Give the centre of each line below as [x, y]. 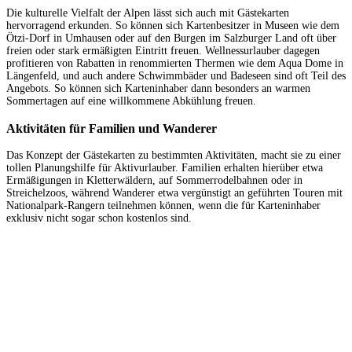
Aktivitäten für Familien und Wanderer [112, 128]
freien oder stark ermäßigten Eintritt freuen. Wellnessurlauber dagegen [163, 51]
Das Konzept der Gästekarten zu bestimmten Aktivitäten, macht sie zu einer [174, 156]
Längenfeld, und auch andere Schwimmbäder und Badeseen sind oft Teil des [176, 76]
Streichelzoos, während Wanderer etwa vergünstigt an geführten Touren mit [174, 193]
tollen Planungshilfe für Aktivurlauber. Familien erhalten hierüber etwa [165, 168]
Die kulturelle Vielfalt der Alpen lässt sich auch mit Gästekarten [148, 13]
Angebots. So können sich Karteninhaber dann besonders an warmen [158, 89]
